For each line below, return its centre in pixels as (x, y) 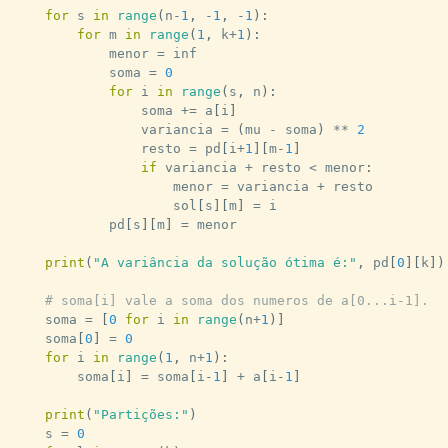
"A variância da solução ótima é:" (224, 263)
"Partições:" (140, 415)
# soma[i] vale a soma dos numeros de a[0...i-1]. (236, 301)
